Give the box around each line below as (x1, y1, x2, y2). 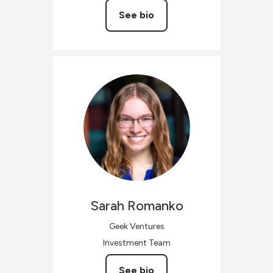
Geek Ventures (108, 221, 165, 232)
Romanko (127, 197, 183, 214)
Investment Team (102, 237, 171, 248)
